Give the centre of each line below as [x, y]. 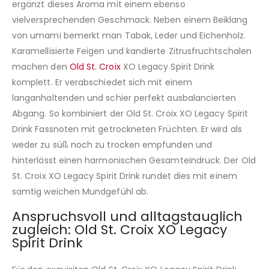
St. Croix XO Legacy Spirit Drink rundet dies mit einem [125, 176]
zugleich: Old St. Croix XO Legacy [119, 230]
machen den [41, 66]
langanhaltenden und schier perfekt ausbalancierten [124, 98]
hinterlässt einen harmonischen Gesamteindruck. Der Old [134, 160]
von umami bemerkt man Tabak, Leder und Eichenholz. [129, 35]
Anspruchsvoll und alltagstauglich [127, 217]
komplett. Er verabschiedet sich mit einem [102, 82]
